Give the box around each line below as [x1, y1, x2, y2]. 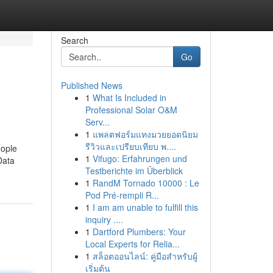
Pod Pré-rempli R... [85, 189, 159, 201]
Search [60, 34, 88, 46]
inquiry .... [85, 213, 123, 225]
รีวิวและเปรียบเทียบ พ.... [85, 140, 176, 152]
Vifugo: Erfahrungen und [92, 152, 187, 165]
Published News [60, 79, 122, 91]
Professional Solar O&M [85, 104, 177, 116]
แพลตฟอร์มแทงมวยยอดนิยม [92, 128, 198, 140]
